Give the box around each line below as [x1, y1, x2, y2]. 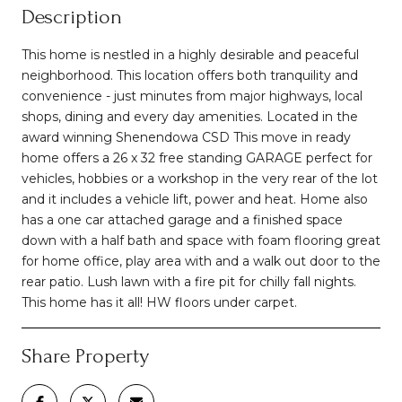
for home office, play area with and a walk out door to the [22, 252, 380, 269]
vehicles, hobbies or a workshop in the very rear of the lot [22, 170, 378, 187]
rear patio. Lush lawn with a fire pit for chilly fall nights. [22, 273, 356, 290]
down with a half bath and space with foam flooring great [22, 232, 380, 249]
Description [22, 4, 122, 29]
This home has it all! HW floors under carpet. [22, 293, 297, 310]
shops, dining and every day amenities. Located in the [22, 108, 358, 125]
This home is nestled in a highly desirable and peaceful [22, 46, 359, 63]
